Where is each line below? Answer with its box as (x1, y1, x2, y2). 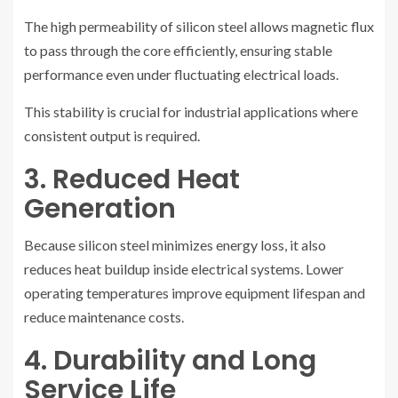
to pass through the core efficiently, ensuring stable (24, 42, 332, 60)
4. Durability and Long (24, 342, 316, 380)
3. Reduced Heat (24, 161, 240, 199)
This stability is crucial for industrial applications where (24, 103, 358, 121)
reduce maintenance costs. (24, 308, 184, 326)
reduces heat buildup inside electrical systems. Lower (24, 260, 344, 278)
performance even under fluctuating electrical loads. (24, 66, 338, 84)
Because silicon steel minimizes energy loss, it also (24, 236, 326, 254)
